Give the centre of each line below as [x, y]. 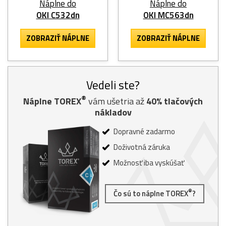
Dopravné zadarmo [144, 131]
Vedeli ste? [113, 85]
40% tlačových [175, 101]
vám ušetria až [116, 101]
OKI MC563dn [168, 15]
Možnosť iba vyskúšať [148, 162]
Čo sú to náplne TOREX [151, 193]
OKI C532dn [58, 15]
